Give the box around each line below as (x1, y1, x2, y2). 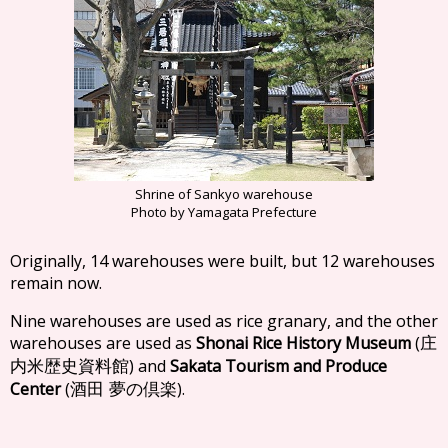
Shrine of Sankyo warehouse (134, 184, 313, 204)
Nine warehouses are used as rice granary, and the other (10, 309, 439, 333)
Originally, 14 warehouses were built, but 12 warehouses (10, 249, 436, 273)
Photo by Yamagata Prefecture (130, 202, 317, 222)
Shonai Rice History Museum (196, 331, 412, 355)
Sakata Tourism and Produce (169, 354, 387, 378)
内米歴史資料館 (9, 356, 129, 376)
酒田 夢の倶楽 (69, 379, 177, 399)
